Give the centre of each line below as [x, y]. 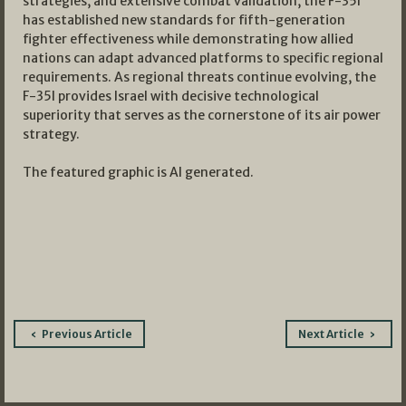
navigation [73, 360]
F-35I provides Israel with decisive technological [171, 97]
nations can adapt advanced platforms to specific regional [203, 58]
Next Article [331, 333]
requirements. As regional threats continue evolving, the [199, 77]
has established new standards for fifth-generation [184, 20]
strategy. [51, 135]
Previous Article [87, 333]
